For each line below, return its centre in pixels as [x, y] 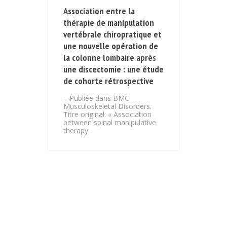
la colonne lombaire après [110, 58]
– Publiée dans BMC [96, 98]
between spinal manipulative [110, 123]
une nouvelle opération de [111, 46]
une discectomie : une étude [113, 69]
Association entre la [99, 11]
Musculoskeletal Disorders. [107, 106]
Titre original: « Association [107, 115]
